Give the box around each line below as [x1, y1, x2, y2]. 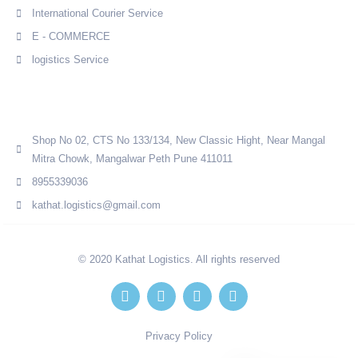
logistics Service [32, 54, 109, 66]
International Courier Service [32, 7, 163, 19]
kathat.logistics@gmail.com [32, 199, 161, 211]
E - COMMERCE [32, 30, 110, 42]
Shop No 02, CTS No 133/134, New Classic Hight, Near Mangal [32, 134, 325, 146]
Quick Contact [16, 100, 113, 116]
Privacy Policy [145, 330, 213, 342]
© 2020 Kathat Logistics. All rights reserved [78, 253, 280, 265]
